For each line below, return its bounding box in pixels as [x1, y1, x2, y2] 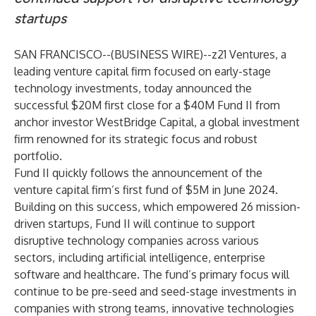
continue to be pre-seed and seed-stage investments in [14, 284, 296, 298]
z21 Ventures [212, 47, 275, 61]
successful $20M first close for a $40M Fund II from [14, 98, 280, 112]
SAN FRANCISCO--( [14, 47, 114, 61]
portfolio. [14, 149, 62, 163]
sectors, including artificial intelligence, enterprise [14, 250, 265, 265]
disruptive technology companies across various [14, 233, 259, 248]
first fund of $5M [123, 183, 209, 197]
